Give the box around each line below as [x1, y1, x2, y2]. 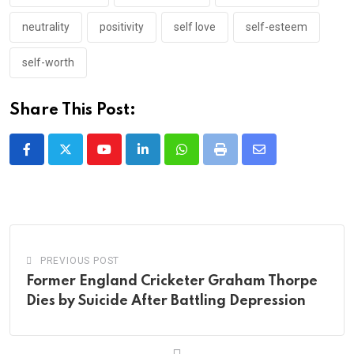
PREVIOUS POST [40, 255, 120, 266]
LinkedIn [141, 151, 190, 167]
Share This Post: [9, 103, 136, 119]
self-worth [22, 56, 74, 69]
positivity [100, 21, 144, 33]
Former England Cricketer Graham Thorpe [26, 274, 318, 288]
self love [174, 21, 216, 33]
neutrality [22, 21, 70, 33]
